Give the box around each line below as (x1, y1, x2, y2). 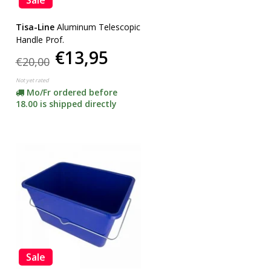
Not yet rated (15, 76, 49, 84)
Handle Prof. (15, 33, 64, 45)
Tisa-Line (15, 21, 54, 33)
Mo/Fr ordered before (26, 86, 117, 98)
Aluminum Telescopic (56, 21, 140, 33)
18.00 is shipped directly (15, 97, 117, 109)
